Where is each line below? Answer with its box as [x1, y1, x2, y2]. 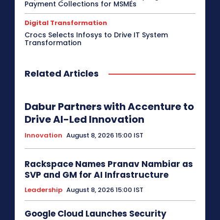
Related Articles [25, 67, 99, 80]
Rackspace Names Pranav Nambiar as [25, 158, 193, 170]
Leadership [25, 185, 62, 195]
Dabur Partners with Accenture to [25, 100, 194, 114]
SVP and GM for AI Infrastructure [25, 169, 168, 181]
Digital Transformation [25, 18, 107, 28]
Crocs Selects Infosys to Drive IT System [25, 30, 168, 40]
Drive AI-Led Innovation [25, 112, 144, 127]
